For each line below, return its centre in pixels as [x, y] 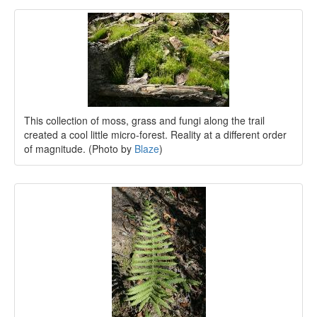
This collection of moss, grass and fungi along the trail [144, 120]
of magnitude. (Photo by [79, 148]
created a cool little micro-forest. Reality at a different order [155, 134]
